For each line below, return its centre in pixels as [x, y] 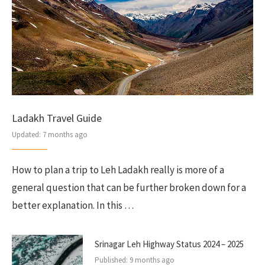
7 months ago [64, 135]
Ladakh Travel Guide [57, 118]
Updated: [26, 135]
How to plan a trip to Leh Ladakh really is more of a [118, 170]
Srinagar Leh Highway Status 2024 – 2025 [169, 244]
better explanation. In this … [73, 205]
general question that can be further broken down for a [129, 188]
